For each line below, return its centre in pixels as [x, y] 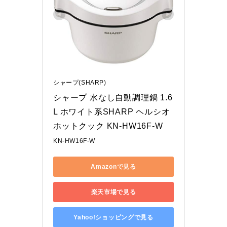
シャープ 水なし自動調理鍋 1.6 [113, 98]
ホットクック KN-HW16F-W [108, 126]
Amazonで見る [113, 166]
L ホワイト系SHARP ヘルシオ [112, 112]
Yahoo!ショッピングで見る [113, 217]
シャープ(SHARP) [80, 83]
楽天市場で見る [113, 192]
